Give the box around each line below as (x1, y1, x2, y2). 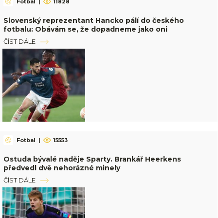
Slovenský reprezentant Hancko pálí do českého (3, 16, 184, 25)
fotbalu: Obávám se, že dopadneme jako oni (3, 25, 167, 34)
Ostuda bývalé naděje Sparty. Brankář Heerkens (3, 155, 181, 164)
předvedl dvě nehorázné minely (3, 163, 120, 173)
